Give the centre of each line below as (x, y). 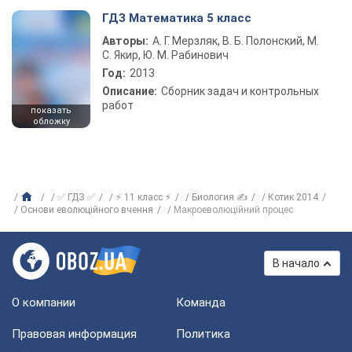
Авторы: (125, 41)
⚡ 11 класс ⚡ (143, 197)
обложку (51, 121)
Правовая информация (74, 334)
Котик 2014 (293, 197)
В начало (296, 263)
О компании (44, 302)
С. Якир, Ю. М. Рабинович (165, 55)
